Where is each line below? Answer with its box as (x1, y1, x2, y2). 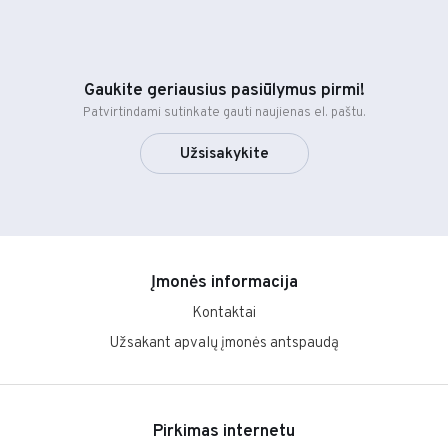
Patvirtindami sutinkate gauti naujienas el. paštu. (82, 104, 366, 121)
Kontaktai (192, 303, 256, 323)
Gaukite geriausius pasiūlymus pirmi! (83, 79, 365, 102)
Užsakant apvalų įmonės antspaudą (109, 333, 339, 353)
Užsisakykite (179, 144, 269, 164)
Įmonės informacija (150, 271, 298, 294)
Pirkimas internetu (153, 420, 295, 443)
